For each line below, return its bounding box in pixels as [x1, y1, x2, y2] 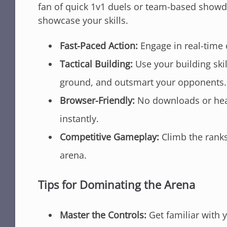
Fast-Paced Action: [60, 39, 138, 52]
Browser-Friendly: [60, 94, 135, 106]
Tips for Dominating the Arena [38, 177, 195, 193]
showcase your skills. [38, 14, 128, 26]
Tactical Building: [60, 57, 133, 70]
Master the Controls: [60, 209, 146, 221]
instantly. [60, 112, 99, 125]
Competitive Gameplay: [60, 130, 159, 143]
